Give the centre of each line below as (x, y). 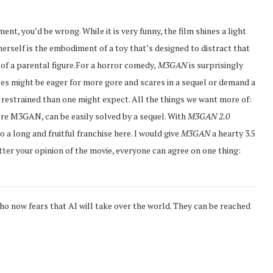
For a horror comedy (115, 65)
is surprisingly (215, 65)
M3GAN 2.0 (209, 116)
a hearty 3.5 (233, 133)
